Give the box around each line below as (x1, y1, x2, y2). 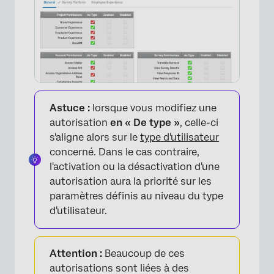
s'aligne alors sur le (50, 131, 140, 143)
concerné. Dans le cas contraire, (50, 146, 199, 158)
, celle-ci (180, 116, 218, 128)
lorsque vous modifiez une (90, 102, 217, 114)
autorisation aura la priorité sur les (50, 175, 212, 187)
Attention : (50, 247, 102, 259)
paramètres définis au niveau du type (50, 190, 223, 202)
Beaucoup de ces (102, 247, 185, 259)
